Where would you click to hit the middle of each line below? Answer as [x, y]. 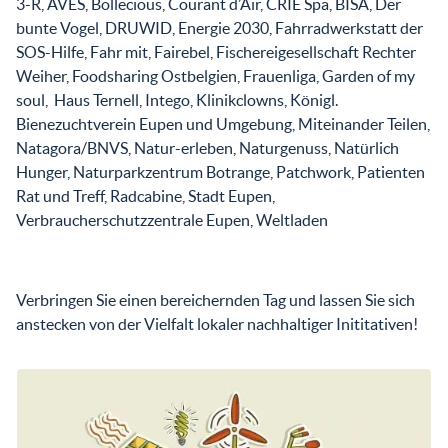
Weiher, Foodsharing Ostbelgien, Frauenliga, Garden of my [215, 75]
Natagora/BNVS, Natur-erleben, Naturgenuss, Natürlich [207, 147]
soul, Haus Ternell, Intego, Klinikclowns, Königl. [177, 99]
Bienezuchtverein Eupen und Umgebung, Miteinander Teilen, [223, 123]
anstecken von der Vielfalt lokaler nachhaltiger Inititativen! [217, 323]
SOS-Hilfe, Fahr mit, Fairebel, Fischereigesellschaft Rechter [216, 51]
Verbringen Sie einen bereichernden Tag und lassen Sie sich [215, 299]
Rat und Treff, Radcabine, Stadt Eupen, [145, 195]
